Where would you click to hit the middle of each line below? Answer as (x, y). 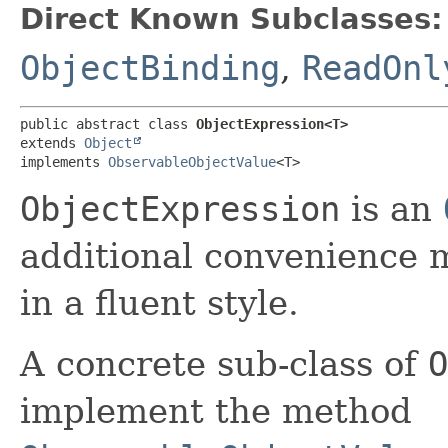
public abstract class (108, 123)
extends (52, 142)
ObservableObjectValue (192, 161)
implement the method (216, 410)
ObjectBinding (150, 67)
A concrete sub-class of (224, 363)
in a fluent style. (159, 302)
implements (64, 161)
